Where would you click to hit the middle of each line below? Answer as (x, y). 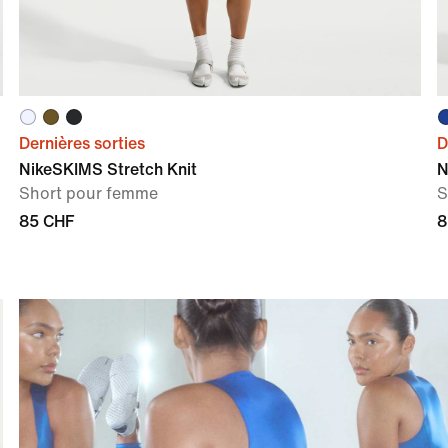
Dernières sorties (81, 143)
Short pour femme (88, 193)
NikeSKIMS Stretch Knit (107, 169)
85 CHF (46, 221)
